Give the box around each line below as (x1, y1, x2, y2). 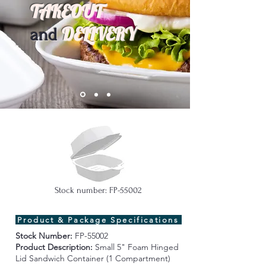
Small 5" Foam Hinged (94, 242, 179, 252)
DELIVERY (62, 23, 136, 45)
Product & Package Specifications (17, 215, 179, 224)
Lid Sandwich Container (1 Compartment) (15, 253, 173, 264)
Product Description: (15, 242, 95, 252)
